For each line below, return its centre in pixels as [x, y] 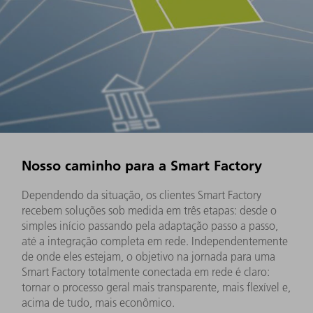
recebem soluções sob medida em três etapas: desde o [149, 210]
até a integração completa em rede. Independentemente [155, 241]
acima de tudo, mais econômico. [98, 302]
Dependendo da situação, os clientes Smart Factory [141, 195]
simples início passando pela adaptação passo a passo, [150, 225]
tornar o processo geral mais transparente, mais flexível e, [156, 287]
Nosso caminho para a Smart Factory [142, 165]
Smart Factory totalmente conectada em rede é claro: [146, 271]
